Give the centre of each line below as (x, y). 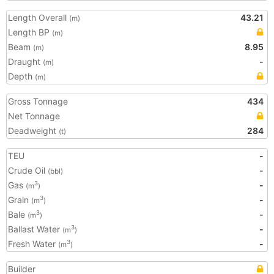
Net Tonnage (34, 116)
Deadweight (33, 131)
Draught (25, 61)
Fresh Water (33, 244)
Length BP (30, 32)
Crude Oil (28, 170)
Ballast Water (35, 229)
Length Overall (39, 17)
